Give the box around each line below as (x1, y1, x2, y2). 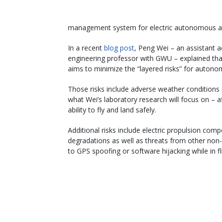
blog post (104, 43, 134, 53)
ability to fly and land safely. (68, 105, 156, 114)
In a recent (68, 43, 104, 53)
